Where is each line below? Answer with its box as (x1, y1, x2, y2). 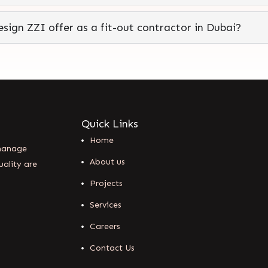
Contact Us (90, 242, 135, 253)
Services (90, 199, 121, 210)
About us (90, 156, 125, 167)
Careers (90, 221, 120, 232)
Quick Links (81, 117, 138, 130)
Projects (90, 178, 123, 188)
